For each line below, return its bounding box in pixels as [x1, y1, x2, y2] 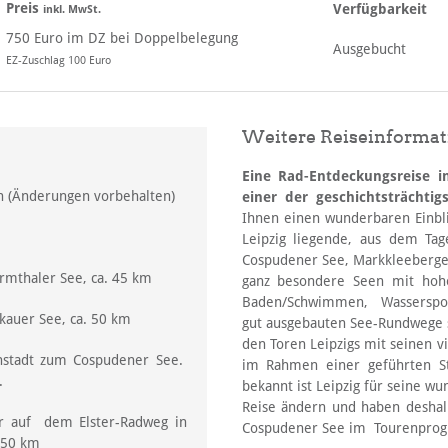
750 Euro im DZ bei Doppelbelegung [6, 29, 238, 46]
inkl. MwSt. [43, 2, 101, 16]
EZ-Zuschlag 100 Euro [6, 53, 111, 67]
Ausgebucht [333, 40, 406, 57]
